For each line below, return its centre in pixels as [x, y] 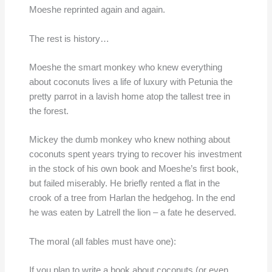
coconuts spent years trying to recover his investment [135, 155]
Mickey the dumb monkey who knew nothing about [129, 140]
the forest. [49, 111]
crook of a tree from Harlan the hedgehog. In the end [132, 198]
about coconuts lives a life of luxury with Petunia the [131, 82]
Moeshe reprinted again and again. [97, 10]
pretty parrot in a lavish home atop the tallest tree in [129, 96]
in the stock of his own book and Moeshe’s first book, [134, 169]
